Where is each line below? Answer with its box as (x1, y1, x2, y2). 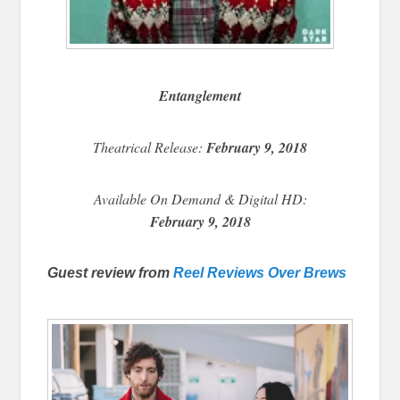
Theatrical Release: (93, 137, 206, 157)
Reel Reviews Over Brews (173, 265, 347, 281)
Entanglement (159, 86, 241, 106)
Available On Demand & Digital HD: (93, 189, 307, 209)
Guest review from (47, 265, 174, 281)
